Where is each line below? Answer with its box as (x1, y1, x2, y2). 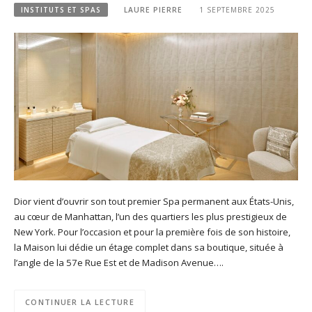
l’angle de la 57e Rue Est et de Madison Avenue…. (14, 256, 224, 269)
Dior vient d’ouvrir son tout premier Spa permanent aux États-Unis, (14, 194, 294, 208)
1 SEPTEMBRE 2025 (198, 4, 275, 15)
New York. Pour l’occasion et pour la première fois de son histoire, (14, 225, 290, 238)
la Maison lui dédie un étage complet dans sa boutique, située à (14, 240, 283, 253)
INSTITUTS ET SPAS (21, 4, 101, 15)
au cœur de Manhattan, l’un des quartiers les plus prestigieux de (14, 210, 287, 223)
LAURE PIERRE (124, 4, 183, 15)
